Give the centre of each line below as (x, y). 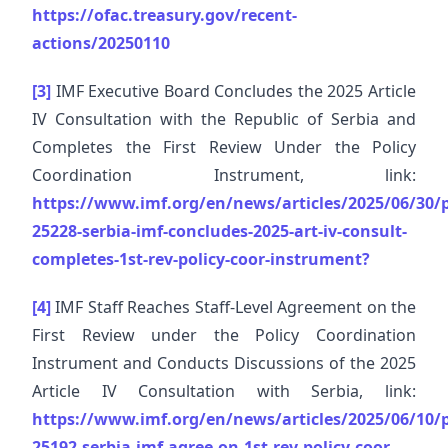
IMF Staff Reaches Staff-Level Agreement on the (233, 307)
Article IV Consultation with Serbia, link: (224, 391)
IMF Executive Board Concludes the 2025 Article (233, 91)
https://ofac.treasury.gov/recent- (164, 15)
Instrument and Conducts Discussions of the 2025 (224, 363)
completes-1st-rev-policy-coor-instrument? (201, 259)
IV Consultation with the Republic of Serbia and (224, 119)
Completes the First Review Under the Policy (224, 147)
